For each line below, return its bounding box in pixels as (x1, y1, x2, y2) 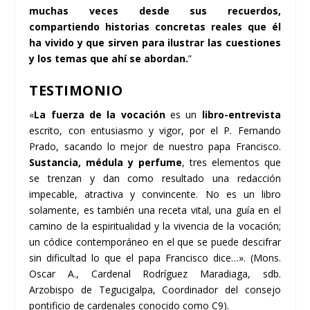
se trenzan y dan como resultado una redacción (29, 172, 281, 185)
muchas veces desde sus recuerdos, (29, 4, 281, 17)
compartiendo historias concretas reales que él (29, 20, 281, 33)
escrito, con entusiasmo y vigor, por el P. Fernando (29, 124, 281, 138)
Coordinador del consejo (162, 283, 281, 297)
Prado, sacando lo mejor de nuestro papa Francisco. (29, 140, 281, 154)
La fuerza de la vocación (34, 108, 165, 122)
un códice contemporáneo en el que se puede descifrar (29, 235, 281, 249)
